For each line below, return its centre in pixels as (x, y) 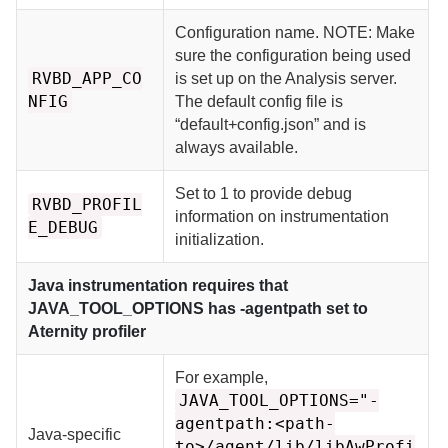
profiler (117, 331)
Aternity (58, 331)
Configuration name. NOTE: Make (295, 32)
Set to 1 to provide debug (264, 193)
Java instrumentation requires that (158, 285)
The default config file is (259, 101)
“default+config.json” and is (271, 124)
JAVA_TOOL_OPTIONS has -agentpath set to (198, 308)
